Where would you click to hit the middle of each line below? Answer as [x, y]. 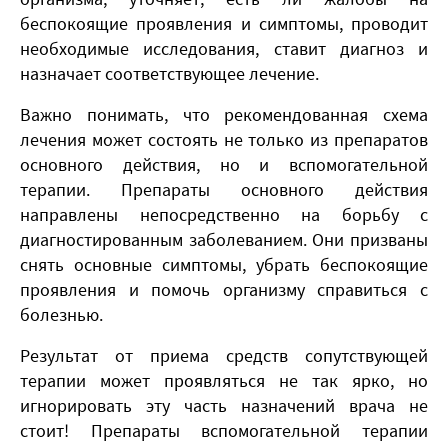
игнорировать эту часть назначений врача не [224, 405]
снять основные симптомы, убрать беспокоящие [224, 264]
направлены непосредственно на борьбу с [224, 214]
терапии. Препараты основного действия [224, 189]
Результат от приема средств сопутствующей [224, 355]
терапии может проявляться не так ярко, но [224, 380]
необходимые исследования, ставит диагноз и [224, 48]
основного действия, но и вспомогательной [224, 164]
